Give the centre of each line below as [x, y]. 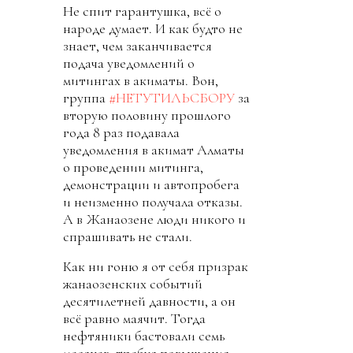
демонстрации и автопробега [151, 184]
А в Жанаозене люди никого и [154, 219]
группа [86, 98]
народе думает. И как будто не [153, 28]
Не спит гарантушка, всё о [142, 11]
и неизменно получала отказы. [153, 202]
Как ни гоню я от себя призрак [156, 266]
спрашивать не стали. [128, 236]
